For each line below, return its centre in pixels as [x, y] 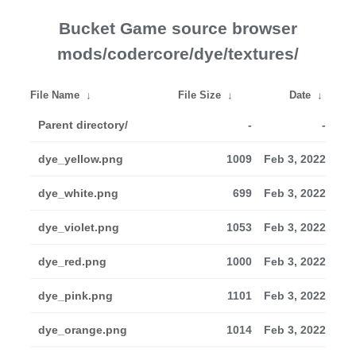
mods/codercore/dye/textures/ [178, 54]
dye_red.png [72, 261]
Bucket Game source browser [178, 28]
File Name [55, 95]
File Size [199, 95]
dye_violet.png [79, 227]
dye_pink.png [75, 296]
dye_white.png [78, 193]
